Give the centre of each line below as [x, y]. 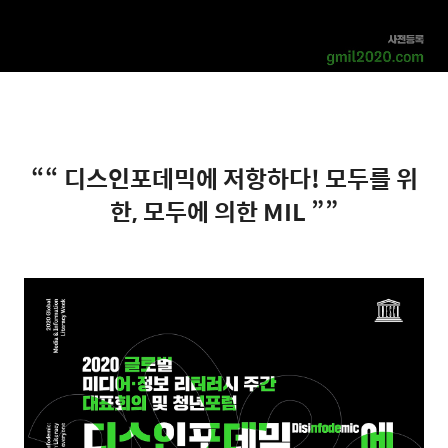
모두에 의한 [202, 210]
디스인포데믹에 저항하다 [187, 177]
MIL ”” [300, 210]
